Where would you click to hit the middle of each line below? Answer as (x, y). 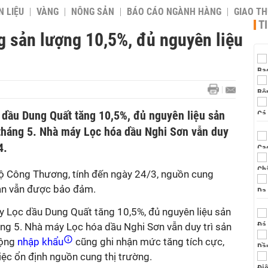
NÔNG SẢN (93, 12)
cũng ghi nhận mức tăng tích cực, (149, 242)
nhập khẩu (40, 242)
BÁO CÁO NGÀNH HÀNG (174, 12)
